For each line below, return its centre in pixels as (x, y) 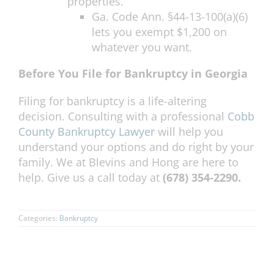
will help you (191, 132)
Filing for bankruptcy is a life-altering (113, 101)
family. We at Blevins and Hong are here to (128, 162)
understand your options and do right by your (136, 147)
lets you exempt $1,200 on (159, 32)
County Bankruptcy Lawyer (88, 132)
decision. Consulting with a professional (123, 117)
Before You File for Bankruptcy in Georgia (133, 74)
